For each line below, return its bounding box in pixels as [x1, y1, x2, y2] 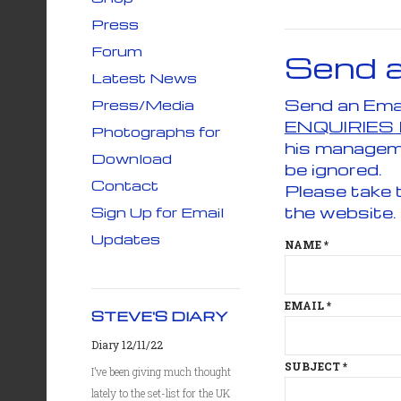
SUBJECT [284, 359, 340, 373]
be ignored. [284, 158, 387, 179]
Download [91, 149, 172, 167]
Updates [91, 230, 160, 248]
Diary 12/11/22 [91, 337, 163, 352]
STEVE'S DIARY [91, 307, 228, 325]
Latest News [91, 69, 197, 87]
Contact [91, 176, 158, 194]
